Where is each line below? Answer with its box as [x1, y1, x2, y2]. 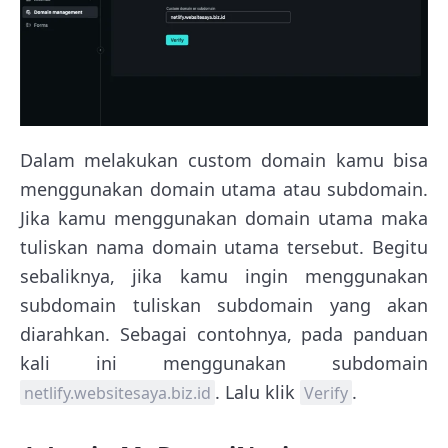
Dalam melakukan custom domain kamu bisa [20, 148, 428, 173]
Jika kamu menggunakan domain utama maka [20, 206, 428, 231]
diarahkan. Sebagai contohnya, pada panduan [20, 322, 428, 347]
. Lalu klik [215, 380, 300, 405]
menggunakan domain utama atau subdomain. [20, 177, 428, 202]
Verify [304, 382, 348, 405]
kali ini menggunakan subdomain [20, 351, 428, 376]
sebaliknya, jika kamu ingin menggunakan [20, 264, 428, 289]
